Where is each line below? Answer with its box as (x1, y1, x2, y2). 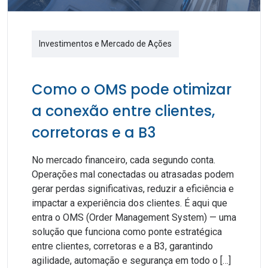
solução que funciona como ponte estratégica (32, 226, 222, 237)
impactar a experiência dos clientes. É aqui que (32, 197, 227, 209)
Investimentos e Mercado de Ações (39, 39, 172, 48)
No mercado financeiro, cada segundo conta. (32, 154, 215, 166)
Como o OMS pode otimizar (32, 80, 232, 99)
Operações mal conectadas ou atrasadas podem (32, 169, 234, 180)
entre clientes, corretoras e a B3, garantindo (32, 240, 213, 252)
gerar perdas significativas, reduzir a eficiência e (32, 183, 234, 194)
